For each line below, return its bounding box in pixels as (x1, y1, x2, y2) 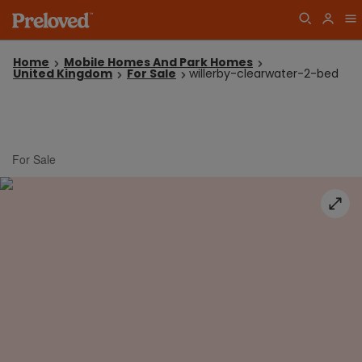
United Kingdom (13, 65, 112, 82)
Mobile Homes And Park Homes (64, 54, 253, 70)
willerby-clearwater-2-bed (189, 65, 339, 82)
